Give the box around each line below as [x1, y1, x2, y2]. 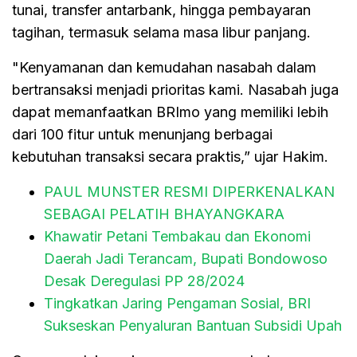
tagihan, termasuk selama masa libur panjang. [12, 24, 311, 41]
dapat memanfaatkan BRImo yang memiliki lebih [12, 104, 328, 121]
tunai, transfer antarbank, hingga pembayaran [12, 2, 311, 19]
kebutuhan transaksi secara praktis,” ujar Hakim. [12, 148, 328, 166]
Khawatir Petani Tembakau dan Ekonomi [44, 228, 311, 245]
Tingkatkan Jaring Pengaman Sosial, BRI [44, 295, 311, 312]
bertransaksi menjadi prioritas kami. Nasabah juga [12, 81, 339, 99]
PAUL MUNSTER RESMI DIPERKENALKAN [44, 183, 335, 201]
